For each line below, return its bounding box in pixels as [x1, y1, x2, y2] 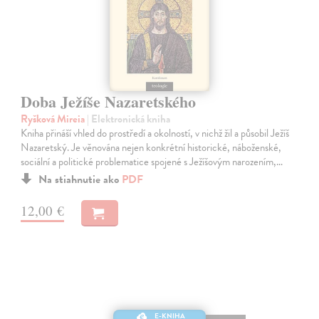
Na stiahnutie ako [38, 170, 122, 188]
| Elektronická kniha [87, 110, 171, 127]
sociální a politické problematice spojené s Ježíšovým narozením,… [21, 153, 283, 169]
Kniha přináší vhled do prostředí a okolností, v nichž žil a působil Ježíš [21, 125, 290, 141]
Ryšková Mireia [21, 110, 88, 127]
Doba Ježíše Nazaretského [21, 89, 197, 113]
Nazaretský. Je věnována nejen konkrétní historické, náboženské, [21, 139, 282, 155]
